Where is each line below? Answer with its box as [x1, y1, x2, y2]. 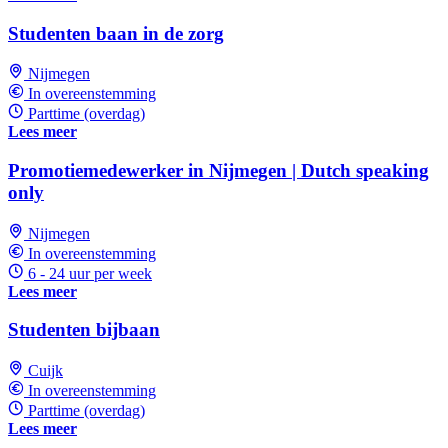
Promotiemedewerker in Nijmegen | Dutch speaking [8, 160, 429, 182]
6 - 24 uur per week [28, 264, 152, 282]
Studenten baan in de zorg [8, 22, 224, 44]
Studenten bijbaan [8, 319, 160, 341]
